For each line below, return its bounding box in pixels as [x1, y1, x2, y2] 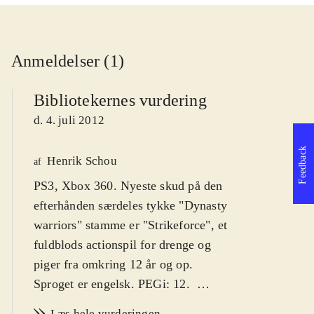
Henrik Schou [47, 153, 117, 168]
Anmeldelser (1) [11, 51, 124, 70]
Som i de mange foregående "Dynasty [34, 296, 231, 310]
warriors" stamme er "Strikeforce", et [34, 217, 228, 232]
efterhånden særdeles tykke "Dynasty [34, 198, 227, 212]
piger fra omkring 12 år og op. [34, 257, 193, 271]
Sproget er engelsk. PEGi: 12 [34, 276, 186, 291]
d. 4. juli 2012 [34, 113, 104, 127]
